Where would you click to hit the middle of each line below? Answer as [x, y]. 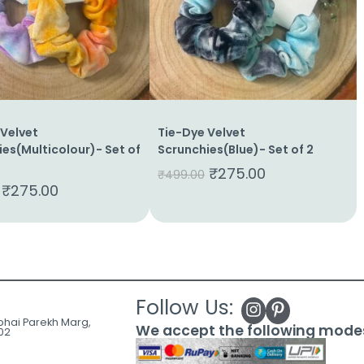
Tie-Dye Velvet [201, 132]
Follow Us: [184, 308]
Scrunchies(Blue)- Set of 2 [236, 149]
